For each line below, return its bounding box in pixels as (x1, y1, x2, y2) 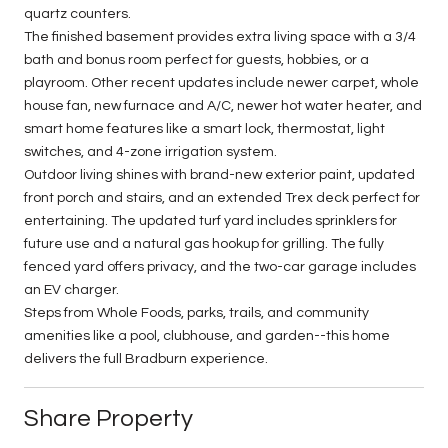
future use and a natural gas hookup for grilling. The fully (24, 236, 384, 251)
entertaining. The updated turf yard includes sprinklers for (24, 213, 397, 228)
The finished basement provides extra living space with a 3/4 (24, 29, 416, 44)
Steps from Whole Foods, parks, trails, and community (24, 305, 369, 320)
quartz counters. (24, 6, 131, 21)
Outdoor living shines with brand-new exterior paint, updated (24, 167, 415, 182)
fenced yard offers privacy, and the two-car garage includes (24, 259, 416, 274)
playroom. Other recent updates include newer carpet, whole (24, 75, 419, 90)
